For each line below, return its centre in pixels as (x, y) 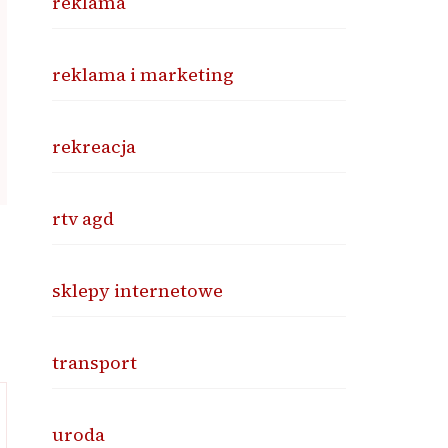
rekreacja (94, 146)
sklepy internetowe (138, 290)
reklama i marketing (143, 74)
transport (95, 362)
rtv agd (83, 218)
